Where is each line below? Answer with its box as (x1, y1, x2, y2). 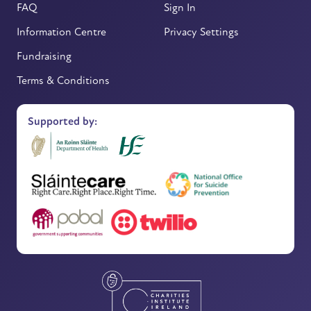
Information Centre (17, 25, 106, 40)
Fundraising (17, 49, 72, 64)
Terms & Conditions (17, 74, 110, 88)
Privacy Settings (164, 25, 239, 40)
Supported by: (28, 115, 97, 129)
